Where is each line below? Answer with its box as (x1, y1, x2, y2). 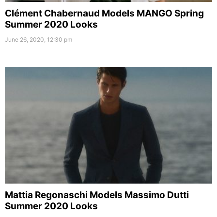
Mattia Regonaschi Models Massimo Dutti (5, 189, 189, 201)
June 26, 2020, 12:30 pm (5, 36, 72, 44)
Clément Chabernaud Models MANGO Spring (5, 8, 204, 19)
